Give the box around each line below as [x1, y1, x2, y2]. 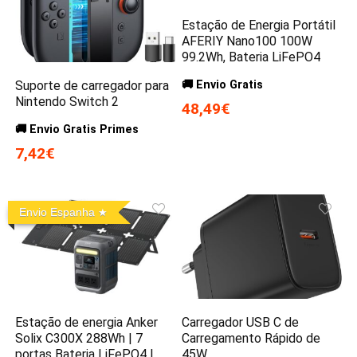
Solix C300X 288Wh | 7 [15, 331, 143, 347]
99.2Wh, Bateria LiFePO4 [182, 49, 321, 65]
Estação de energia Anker [15, 315, 159, 331]
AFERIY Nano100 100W [182, 33, 313, 49]
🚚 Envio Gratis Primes [15, 122, 139, 136]
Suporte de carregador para [15, 77, 170, 93]
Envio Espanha [19, 205, 96, 218]
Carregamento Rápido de [182, 331, 321, 347]
